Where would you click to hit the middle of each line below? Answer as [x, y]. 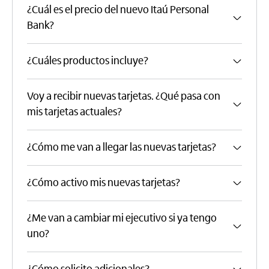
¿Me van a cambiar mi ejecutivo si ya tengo [122, 218]
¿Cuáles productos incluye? [88, 61]
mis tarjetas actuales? [74, 112]
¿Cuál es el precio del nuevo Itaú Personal [118, 10]
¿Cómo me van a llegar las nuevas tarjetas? [122, 147]
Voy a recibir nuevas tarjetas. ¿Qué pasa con [124, 96]
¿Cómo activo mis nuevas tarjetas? [104, 183]
